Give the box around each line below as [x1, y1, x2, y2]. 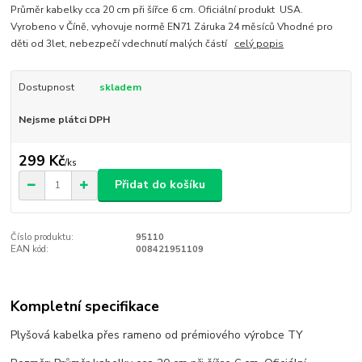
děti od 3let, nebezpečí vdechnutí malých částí [11, 37, 235, 51]
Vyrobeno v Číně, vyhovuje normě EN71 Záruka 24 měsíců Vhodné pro [11, 20, 334, 34]
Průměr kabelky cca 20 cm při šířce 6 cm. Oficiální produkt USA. [11, 3, 304, 17]
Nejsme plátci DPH [18, 113, 110, 127]
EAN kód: [11, 242, 49, 255]
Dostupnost [18, 81, 74, 95]
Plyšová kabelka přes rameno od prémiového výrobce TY [11, 327, 304, 343]
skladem [99, 81, 141, 95]
